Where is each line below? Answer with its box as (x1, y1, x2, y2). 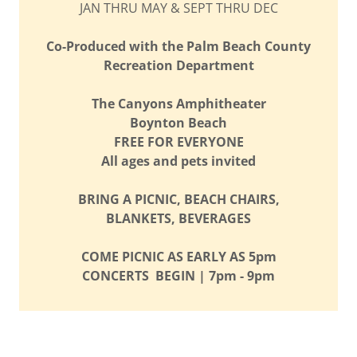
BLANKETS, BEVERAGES (106, 210, 251, 228)
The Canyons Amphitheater (91, 95, 266, 113)
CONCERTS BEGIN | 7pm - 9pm (82, 267, 275, 285)
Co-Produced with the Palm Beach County (46, 37, 311, 56)
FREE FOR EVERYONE (113, 133, 244, 151)
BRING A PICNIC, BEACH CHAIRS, (77, 190, 280, 209)
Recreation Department (103, 57, 254, 75)
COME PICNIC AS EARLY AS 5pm (80, 248, 277, 266)
